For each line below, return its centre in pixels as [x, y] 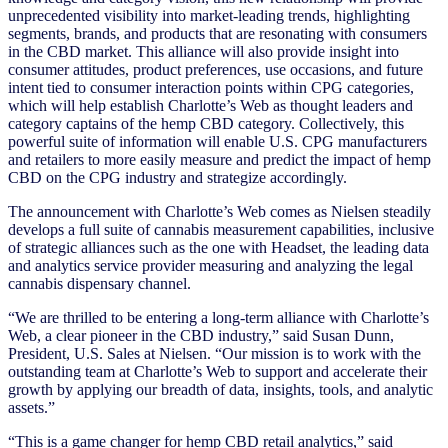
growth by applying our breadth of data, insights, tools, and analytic [220, 389]
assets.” [31, 407]
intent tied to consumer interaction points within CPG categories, [211, 87]
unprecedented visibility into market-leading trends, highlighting [209, 15]
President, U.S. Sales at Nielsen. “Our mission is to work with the [214, 353]
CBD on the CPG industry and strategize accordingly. [177, 177]
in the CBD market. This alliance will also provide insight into [203, 51]
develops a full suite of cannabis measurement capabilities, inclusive [221, 229]
